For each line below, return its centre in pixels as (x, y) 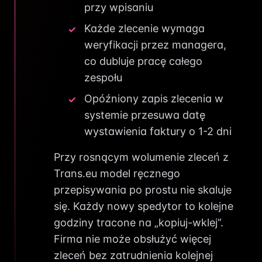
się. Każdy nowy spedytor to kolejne (144, 206)
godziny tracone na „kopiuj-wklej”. (139, 223)
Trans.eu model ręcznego (117, 173)
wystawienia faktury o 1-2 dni (158, 131)
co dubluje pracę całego (143, 61)
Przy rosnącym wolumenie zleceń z (141, 157)
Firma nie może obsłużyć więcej (132, 239)
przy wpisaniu (119, 7)
